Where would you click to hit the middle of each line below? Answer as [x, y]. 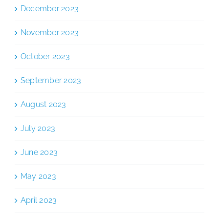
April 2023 [39, 200]
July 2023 [38, 128]
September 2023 [51, 80]
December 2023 [50, 8]
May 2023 [38, 176]
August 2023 [43, 104]
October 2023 [45, 56]
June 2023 [39, 152]
